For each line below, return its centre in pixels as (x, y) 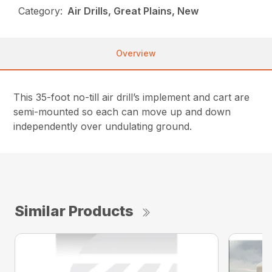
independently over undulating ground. (103, 127)
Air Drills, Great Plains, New (133, 11)
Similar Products (74, 211)
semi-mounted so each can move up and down (122, 112)
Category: (41, 11)
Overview (136, 53)
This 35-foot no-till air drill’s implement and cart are (132, 97)
